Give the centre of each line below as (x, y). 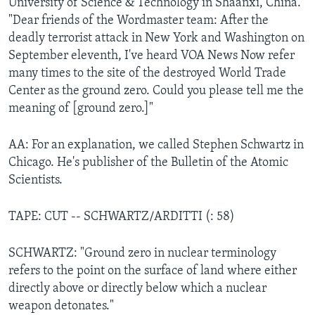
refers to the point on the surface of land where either (153, 271)
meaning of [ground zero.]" (81, 108)
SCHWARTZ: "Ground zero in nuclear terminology (142, 253)
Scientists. (36, 180)
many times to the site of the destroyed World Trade (147, 73)
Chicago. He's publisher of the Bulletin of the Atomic (148, 162)
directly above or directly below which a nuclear (137, 288)
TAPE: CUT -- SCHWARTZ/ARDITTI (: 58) (122, 217)
